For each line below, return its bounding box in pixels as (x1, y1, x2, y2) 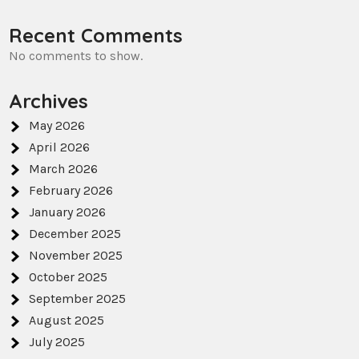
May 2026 (29, 118, 86, 134)
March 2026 (29, 161, 99, 177)
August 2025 (29, 313, 105, 329)
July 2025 (29, 334, 86, 350)
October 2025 (29, 269, 108, 285)
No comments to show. (9, 48, 143, 64)
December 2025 (29, 226, 122, 242)
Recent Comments (9, 23, 184, 48)
